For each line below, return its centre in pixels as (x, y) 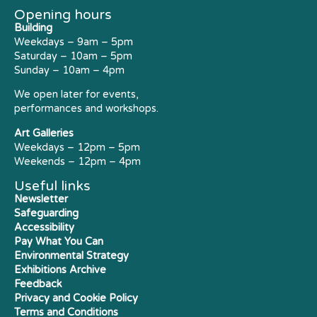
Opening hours (63, 14)
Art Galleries (44, 133)
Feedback (38, 284)
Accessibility (44, 228)
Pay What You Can (59, 242)
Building (33, 28)
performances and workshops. (86, 109)
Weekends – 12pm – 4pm (77, 161)
